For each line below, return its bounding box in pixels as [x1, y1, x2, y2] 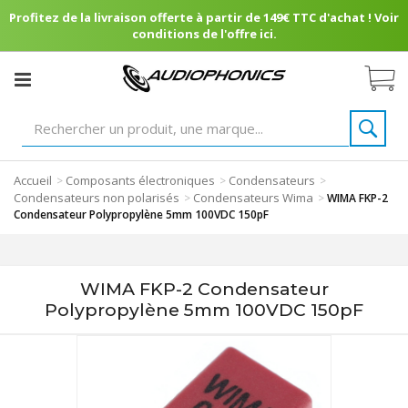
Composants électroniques [66, 172, 215, 189]
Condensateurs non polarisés [14, 189, 179, 206]
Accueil [14, 172, 52, 189]
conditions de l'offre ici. [131, 25, 277, 42]
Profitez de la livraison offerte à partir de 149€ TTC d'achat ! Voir [9, 9, 399, 25]
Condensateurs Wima [193, 189, 313, 206]
